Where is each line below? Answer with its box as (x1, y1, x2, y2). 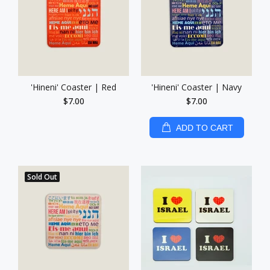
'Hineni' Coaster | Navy (151, 81, 242, 93)
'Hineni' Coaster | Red (31, 81, 116, 93)
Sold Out (27, 172, 57, 182)
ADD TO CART (175, 123, 233, 133)
